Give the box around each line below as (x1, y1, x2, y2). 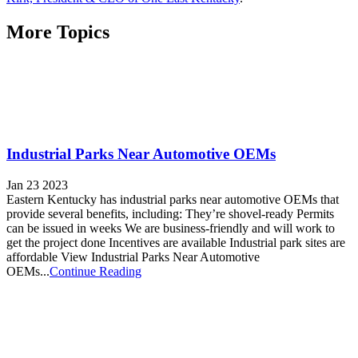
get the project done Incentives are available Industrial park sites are (6, 235, 345, 249)
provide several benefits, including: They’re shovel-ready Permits (6, 206, 334, 221)
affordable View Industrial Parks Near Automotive (6, 249, 260, 264)
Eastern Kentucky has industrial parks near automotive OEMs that (6, 192, 339, 206)
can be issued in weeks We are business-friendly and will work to (6, 221, 335, 235)
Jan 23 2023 (6, 177, 68, 192)
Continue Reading (50, 264, 141, 278)
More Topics (6, 21, 109, 42)
